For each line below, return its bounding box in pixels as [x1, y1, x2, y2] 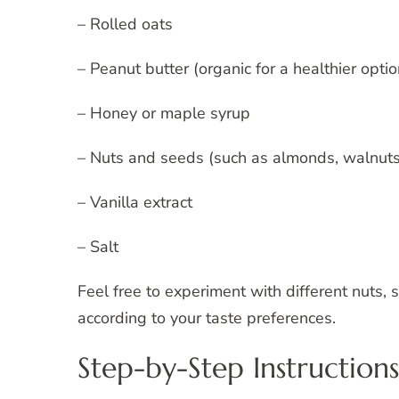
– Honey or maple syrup [77, 102, 250, 125]
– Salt [77, 236, 118, 258]
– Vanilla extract [77, 191, 192, 214]
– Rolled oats [77, 13, 173, 36]
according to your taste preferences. [77, 307, 336, 330]
